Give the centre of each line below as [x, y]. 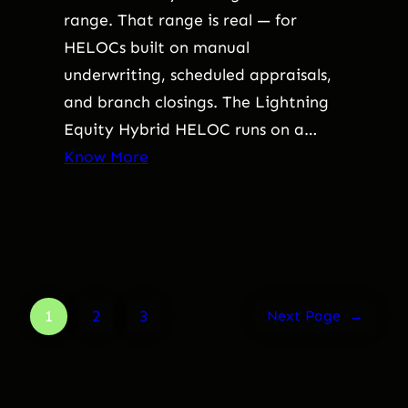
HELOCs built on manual [157, 47]
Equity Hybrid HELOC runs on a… [190, 129]
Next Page [304, 316]
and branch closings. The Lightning [196, 102]
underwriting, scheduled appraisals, [198, 74]
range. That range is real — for [180, 20]
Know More [106, 156]
